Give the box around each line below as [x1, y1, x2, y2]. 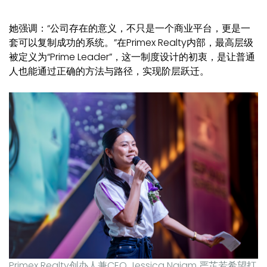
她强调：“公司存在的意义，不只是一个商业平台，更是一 [9, 21, 250, 36]
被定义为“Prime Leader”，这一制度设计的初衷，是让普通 [9, 50, 255, 64]
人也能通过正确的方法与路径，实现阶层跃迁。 [9, 64, 209, 79]
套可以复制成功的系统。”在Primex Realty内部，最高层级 [9, 36, 253, 50]
